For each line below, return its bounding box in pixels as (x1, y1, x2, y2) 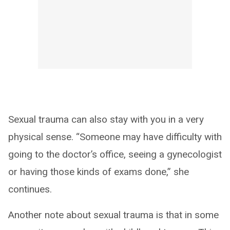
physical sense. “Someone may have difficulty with (8, 130, 222, 143)
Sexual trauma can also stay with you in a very (8, 113, 204, 125)
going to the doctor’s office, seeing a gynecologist (8, 148, 222, 160)
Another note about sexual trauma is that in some (8, 208, 219, 221)
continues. (8, 183, 52, 195)
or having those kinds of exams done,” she (8, 165, 189, 178)
